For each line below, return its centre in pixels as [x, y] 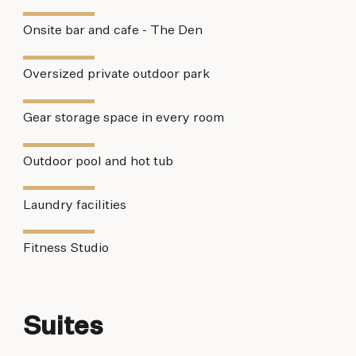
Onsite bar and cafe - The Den [112, 31]
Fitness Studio [66, 249]
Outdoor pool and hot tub [98, 161]
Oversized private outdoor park [116, 74]
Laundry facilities [74, 205]
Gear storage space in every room [123, 118]
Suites [63, 327]
